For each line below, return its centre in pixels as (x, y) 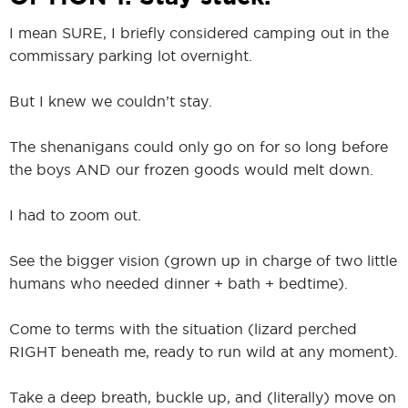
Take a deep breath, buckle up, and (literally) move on (203, 397)
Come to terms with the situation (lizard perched (183, 328)
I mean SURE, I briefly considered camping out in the (199, 32)
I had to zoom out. (75, 214)
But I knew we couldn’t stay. (111, 101)
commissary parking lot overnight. (131, 55)
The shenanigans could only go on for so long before (199, 146)
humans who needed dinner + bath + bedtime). (178, 283)
